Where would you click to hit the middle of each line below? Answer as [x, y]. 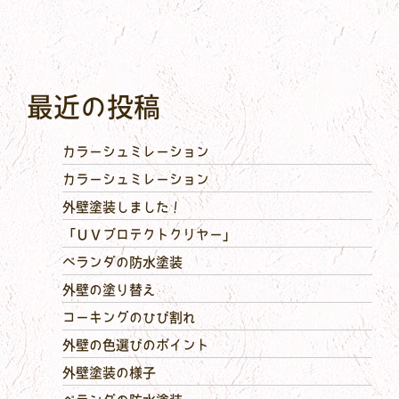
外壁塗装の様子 [109, 373]
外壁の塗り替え [109, 290]
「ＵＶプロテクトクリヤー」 [149, 235]
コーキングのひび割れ [129, 318]
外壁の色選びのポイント [136, 346]
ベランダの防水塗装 [122, 263]
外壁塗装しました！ [122, 208]
